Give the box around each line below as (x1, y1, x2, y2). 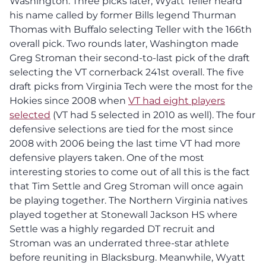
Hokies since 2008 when (9, 94, 128, 106)
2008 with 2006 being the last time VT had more (9, 137, 240, 149)
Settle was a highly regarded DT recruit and (9, 223, 215, 235)
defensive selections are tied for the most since (9, 123, 233, 135)
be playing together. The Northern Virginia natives (9, 194, 248, 206)
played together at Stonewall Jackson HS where (9, 208, 237, 220)
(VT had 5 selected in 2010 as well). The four (50, 109, 255, 121)
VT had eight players (128, 94, 225, 106)
